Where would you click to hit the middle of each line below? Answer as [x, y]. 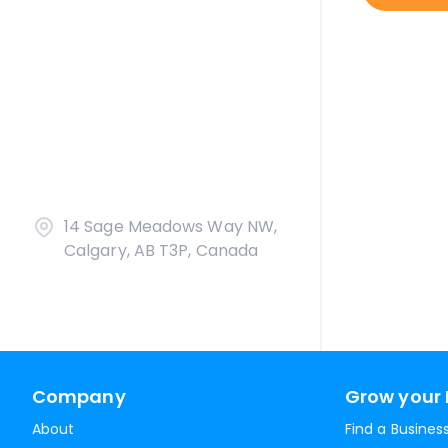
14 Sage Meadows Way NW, [171, 226]
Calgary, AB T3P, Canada [161, 250]
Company [79, 396]
